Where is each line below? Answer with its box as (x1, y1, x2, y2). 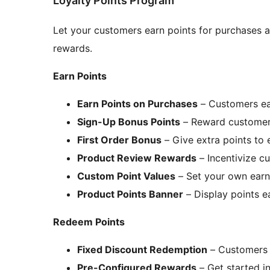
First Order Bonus (77, 133, 162, 146)
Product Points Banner (77, 187, 183, 200)
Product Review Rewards (77, 151, 196, 164)
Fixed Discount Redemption (77, 243, 207, 256)
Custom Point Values (77, 169, 175, 182)
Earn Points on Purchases (77, 97, 198, 110)
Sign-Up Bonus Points (77, 115, 180, 128)
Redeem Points (53, 215, 125, 228)
